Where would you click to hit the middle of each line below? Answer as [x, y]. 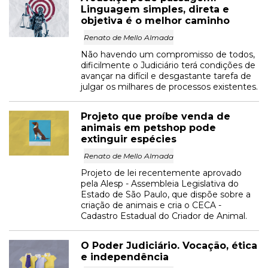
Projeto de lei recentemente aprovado [161, 173]
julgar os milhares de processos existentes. [169, 87]
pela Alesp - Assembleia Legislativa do [160, 184]
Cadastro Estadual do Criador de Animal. [164, 216]
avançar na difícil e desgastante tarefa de [166, 76]
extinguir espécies [129, 139]
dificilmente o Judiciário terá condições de [168, 65]
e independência [125, 257]
